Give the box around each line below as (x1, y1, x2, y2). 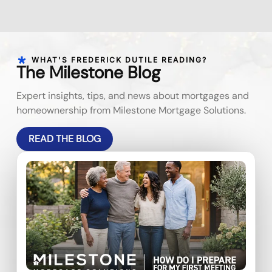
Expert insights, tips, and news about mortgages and (16, 89, 250, 103)
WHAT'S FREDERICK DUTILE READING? (31, 55, 207, 65)
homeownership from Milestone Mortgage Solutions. (16, 104, 246, 117)
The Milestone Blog (16, 61, 161, 84)
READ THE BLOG (29, 132, 101, 145)
